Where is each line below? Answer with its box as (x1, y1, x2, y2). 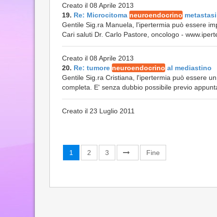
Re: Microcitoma (74, 11, 129, 19)
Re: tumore (74, 64, 112, 72)
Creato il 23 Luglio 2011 (62, 107, 135, 115)
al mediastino (165, 64, 212, 72)
